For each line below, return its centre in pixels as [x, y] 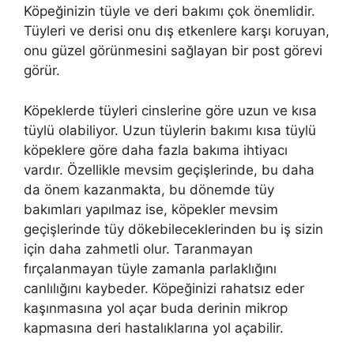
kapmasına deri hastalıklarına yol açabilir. [154, 328]
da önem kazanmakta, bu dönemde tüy [149, 189]
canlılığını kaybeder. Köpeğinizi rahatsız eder [164, 288]
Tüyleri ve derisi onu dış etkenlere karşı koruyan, [177, 31]
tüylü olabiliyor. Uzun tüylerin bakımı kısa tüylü [170, 130]
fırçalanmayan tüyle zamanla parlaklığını [150, 268]
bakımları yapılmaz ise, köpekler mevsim [151, 209]
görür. [42, 71]
